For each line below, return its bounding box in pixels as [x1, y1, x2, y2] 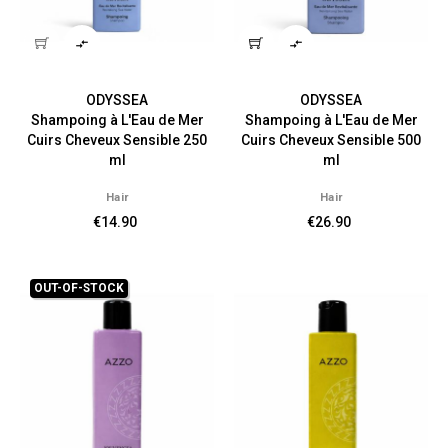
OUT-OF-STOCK [34, 281, 124, 295]
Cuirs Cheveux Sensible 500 [241, 132, 421, 148]
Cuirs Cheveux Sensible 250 [27, 132, 207, 148]
